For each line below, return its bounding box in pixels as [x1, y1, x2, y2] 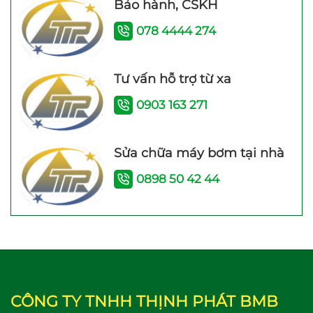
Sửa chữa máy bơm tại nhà [113, 145, 284, 161]
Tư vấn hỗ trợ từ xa [113, 71, 231, 87]
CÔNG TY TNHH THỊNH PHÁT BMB [10, 291, 278, 311]
